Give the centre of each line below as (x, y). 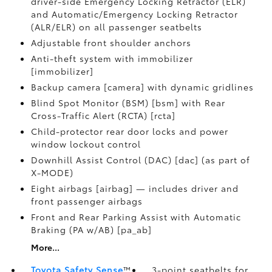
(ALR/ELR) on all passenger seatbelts (116, 27)
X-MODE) (52, 172)
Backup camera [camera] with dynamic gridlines (142, 87)
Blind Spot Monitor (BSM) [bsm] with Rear (128, 103)
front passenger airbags (87, 201)
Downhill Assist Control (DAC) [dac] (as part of (140, 160)
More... (45, 247)
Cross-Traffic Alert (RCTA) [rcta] (103, 115)
